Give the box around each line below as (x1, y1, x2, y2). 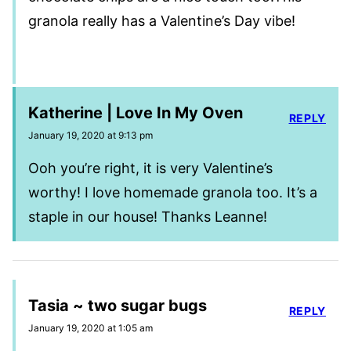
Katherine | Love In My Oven (28, 103, 243, 122)
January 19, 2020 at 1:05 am (28, 321, 153, 334)
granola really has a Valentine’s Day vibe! (28, 12, 295, 29)
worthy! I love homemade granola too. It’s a (28, 183, 317, 201)
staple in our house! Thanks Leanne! (28, 208, 267, 225)
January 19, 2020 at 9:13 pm (28, 128, 153, 141)
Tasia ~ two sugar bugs (28, 295, 207, 315)
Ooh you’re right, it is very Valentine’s (28, 159, 273, 176)
